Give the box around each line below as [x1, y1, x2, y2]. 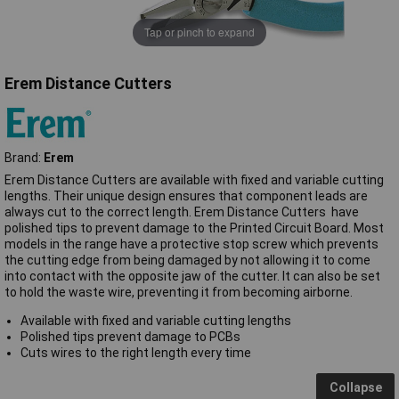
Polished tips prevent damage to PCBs [20, 329, 240, 344]
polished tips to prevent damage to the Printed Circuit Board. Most [4, 220, 384, 235]
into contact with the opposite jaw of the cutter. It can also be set [4, 268, 380, 283]
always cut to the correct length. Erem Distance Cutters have [4, 204, 359, 219]
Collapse [329, 379, 382, 395]
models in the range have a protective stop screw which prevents [4, 236, 379, 251]
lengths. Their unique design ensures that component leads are [4, 188, 368, 203]
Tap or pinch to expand [144, 24, 255, 40]
